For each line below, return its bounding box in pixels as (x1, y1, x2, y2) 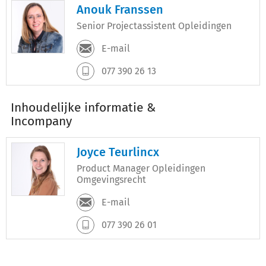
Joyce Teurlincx (77, 145, 159, 159)
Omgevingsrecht (77, 174, 146, 185)
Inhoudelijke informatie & (11, 100, 156, 115)
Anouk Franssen (77, 2, 163, 17)
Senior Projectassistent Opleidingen (77, 20, 232, 31)
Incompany (11, 113, 72, 129)
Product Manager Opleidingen (77, 163, 205, 174)
